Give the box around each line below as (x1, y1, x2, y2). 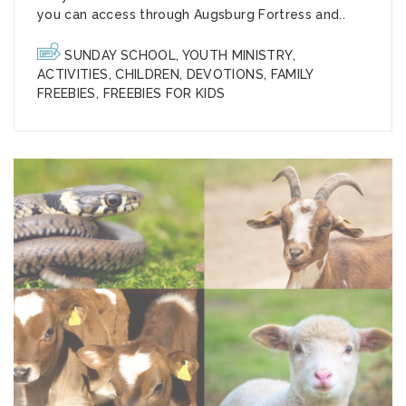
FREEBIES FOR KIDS (102, 86, 226, 101)
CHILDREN (115, 67, 180, 82)
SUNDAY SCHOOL (64, 48, 176, 63)
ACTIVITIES (37, 67, 109, 82)
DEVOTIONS (186, 67, 264, 82)
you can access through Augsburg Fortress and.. (37, 7, 346, 23)
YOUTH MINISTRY (181, 48, 293, 63)
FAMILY (270, 67, 314, 82)
